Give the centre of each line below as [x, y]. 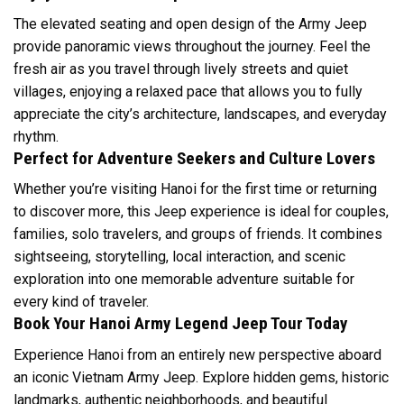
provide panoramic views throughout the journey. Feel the [192, 46]
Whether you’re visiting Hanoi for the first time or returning [195, 189]
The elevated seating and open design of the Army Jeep [190, 23]
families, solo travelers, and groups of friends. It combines [198, 234]
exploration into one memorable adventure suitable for [184, 280]
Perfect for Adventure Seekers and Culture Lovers [194, 158]
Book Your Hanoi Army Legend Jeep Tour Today [181, 324]
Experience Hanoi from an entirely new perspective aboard [197, 354]
